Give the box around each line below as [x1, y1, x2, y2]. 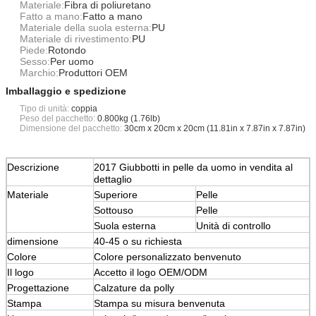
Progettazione [7, 281, 69, 293]
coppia [71, 103, 97, 114]
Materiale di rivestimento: [20, 32, 132, 44]
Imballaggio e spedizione [6, 85, 126, 97]
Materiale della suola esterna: [20, 21, 152, 33]
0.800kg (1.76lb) [97, 113, 160, 123]
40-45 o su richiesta [94, 235, 182, 247]
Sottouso [94, 204, 133, 216]
